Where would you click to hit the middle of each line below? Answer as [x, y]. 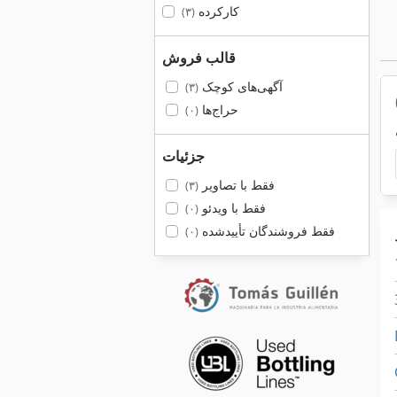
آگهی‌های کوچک [240, 86]
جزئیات [183, 156]
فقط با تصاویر [236, 185]
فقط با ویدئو [232, 208]
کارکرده [217, 11]
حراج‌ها [218, 109]
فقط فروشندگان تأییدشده [266, 231]
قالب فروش [199, 58]
